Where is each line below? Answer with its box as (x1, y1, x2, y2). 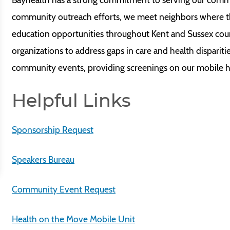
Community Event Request (12, 183, 116, 195)
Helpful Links (12, 89, 131, 111)
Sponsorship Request (12, 124, 93, 135)
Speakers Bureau (12, 154, 74, 165)
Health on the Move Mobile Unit (12, 213, 135, 224)
